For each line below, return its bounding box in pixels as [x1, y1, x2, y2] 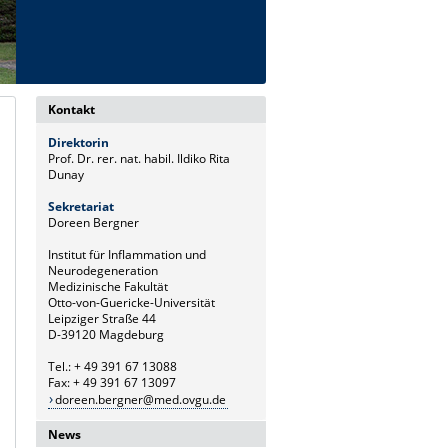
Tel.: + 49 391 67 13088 [48, 357, 177, 375]
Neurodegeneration [48, 261, 158, 279]
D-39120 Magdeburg [48, 325, 164, 343]
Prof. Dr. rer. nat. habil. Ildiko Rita [48, 149, 230, 167]
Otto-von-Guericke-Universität [48, 293, 215, 311]
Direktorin [48, 133, 109, 151]
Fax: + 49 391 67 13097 [48, 373, 176, 391]
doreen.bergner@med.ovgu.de [54, 390, 226, 408]
